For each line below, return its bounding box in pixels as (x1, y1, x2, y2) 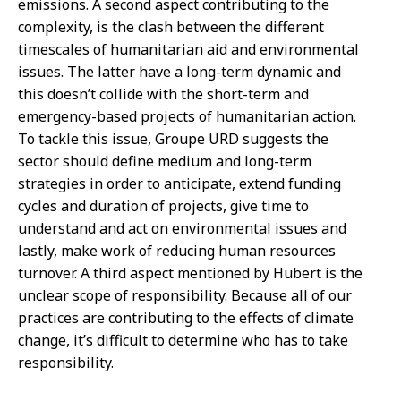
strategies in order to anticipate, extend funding (18, 173, 341, 193)
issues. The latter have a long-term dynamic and (18, 61, 341, 81)
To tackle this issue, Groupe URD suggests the (18, 128, 328, 149)
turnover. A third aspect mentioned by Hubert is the (18, 262, 363, 283)
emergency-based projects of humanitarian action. (18, 106, 356, 126)
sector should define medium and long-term (18, 150, 311, 171)
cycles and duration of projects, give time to (18, 195, 309, 216)
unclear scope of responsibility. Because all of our (18, 285, 352, 305)
